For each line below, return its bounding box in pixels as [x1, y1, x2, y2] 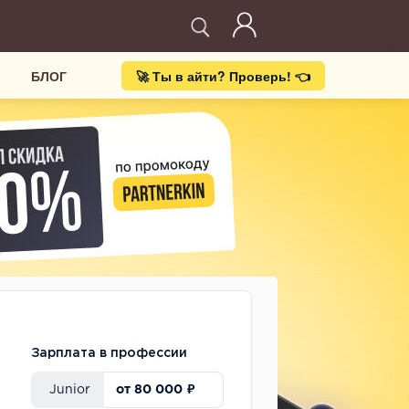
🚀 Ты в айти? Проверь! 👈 [136, 66, 310, 85]
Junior [49, 384, 90, 395]
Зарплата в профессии [31, 348, 187, 359]
